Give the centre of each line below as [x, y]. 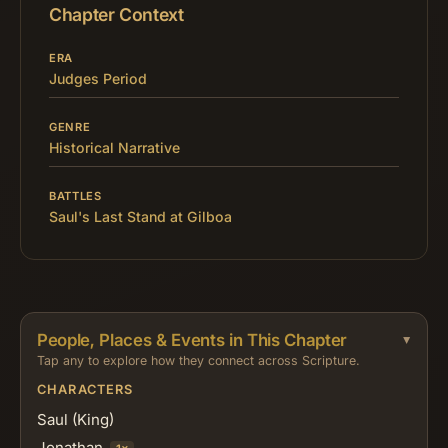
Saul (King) [75, 419]
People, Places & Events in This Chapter [192, 340]
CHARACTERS [85, 389]
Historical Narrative [114, 148]
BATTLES [75, 196]
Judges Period [98, 79]
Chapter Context [116, 15]
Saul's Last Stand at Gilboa [140, 217]
